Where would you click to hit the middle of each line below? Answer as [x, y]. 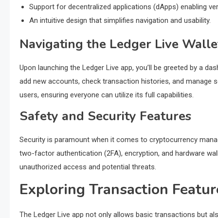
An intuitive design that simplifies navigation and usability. [120, 20]
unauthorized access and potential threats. [88, 167]
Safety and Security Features [105, 116]
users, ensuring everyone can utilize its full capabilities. [107, 95]
